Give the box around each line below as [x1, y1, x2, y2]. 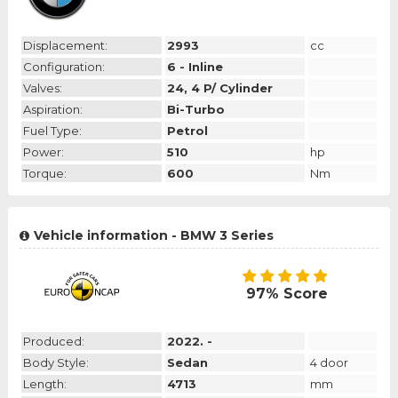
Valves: [22, 81, 62, 96]
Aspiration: [22, 102, 83, 117]
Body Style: [22, 355, 89, 370]
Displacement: [22, 37, 107, 52]
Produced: [22, 334, 84, 349]
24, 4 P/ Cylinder [166, 81, 273, 96]
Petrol [166, 123, 208, 139]
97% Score [245, 285, 328, 303]
